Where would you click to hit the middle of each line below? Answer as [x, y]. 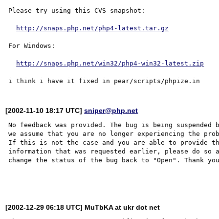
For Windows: [32, 45]
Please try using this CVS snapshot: [77, 10]
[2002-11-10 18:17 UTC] [45, 110]
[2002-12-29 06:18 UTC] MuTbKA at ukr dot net [83, 207]
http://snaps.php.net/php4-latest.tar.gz [93, 28]
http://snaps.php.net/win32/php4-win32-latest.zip [110, 63]
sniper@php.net [111, 110]
